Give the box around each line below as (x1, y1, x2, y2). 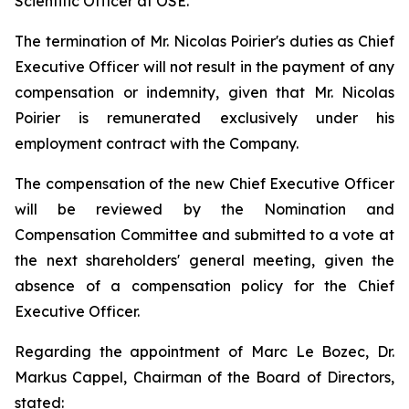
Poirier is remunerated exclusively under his (15, 109, 394, 127)
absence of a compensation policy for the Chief (15, 277, 394, 295)
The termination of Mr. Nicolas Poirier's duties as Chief (15, 32, 394, 50)
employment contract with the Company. (15, 134, 299, 152)
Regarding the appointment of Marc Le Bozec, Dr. (15, 342, 394, 361)
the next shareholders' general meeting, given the (15, 251, 394, 269)
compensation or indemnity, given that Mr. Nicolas (15, 83, 394, 101)
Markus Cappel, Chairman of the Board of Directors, (15, 368, 394, 386)
